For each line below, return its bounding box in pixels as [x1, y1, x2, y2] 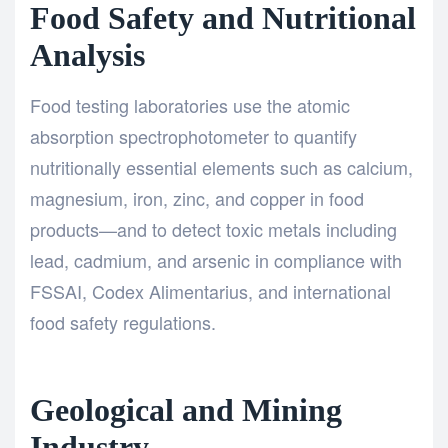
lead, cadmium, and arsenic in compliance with [30, 246, 402, 273]
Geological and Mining [30, 392, 342, 428]
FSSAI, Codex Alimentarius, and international [30, 277, 391, 304]
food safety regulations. [30, 308, 216, 335]
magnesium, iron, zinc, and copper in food [30, 184, 364, 211]
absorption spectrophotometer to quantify [30, 122, 357, 149]
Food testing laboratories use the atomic [30, 91, 350, 118]
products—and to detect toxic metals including [30, 215, 397, 242]
